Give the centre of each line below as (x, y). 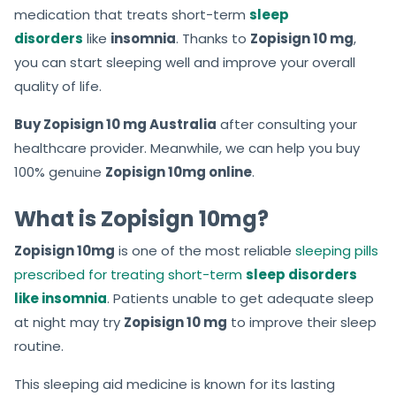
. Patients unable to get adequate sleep (240, 299)
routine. (39, 346)
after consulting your (287, 125)
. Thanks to (213, 39)
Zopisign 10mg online (179, 172)
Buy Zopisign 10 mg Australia (115, 125)
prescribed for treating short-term (130, 275)
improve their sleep (311, 323)
